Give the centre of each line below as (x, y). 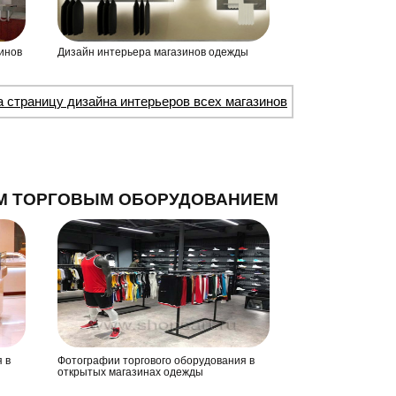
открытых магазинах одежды (131, 372)
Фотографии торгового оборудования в (156, 360)
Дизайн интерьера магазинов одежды (153, 52)
